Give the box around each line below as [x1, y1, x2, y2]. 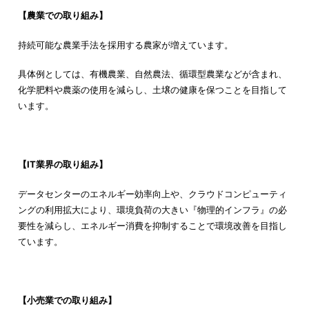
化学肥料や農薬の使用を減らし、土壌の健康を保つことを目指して [17, 84, 287, 96]
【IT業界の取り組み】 [17, 159, 108, 170]
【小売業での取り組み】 [17, 294, 117, 306]
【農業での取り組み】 [17, 10, 108, 21]
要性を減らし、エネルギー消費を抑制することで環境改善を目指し [17, 219, 287, 231]
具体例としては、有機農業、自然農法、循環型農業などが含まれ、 [17, 68, 287, 80]
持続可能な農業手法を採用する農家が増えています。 [17, 39, 233, 50]
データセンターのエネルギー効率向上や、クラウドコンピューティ [17, 188, 287, 199]
